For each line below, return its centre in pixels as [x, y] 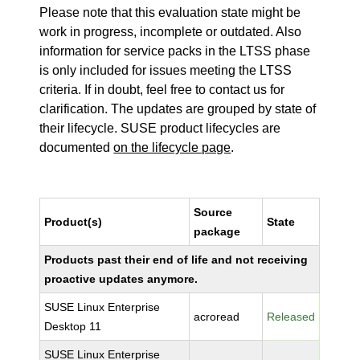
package [217, 231]
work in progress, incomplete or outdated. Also [171, 32]
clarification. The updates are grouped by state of [178, 109]
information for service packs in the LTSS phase [175, 51]
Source [213, 212]
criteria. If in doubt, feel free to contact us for [162, 90]
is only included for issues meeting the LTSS [166, 70]
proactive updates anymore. [121, 279]
